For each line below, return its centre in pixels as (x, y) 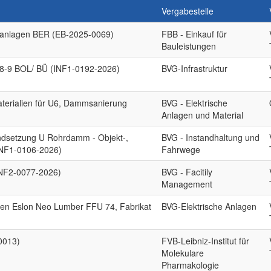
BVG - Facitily (187, 172)
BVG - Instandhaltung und (211, 137)
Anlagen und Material (203, 115)
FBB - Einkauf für (194, 34)
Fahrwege (181, 149)
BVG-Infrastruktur (195, 68)
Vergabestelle (188, 11)
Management (187, 184)
